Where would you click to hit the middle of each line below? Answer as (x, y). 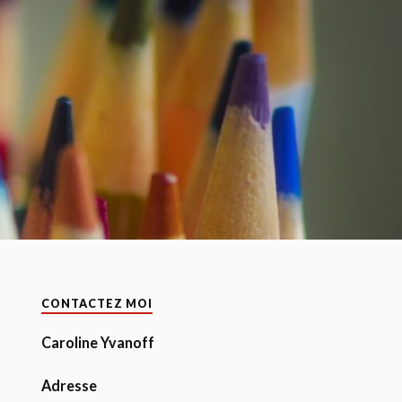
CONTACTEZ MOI (97, 304)
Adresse (70, 386)
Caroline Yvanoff (98, 342)
